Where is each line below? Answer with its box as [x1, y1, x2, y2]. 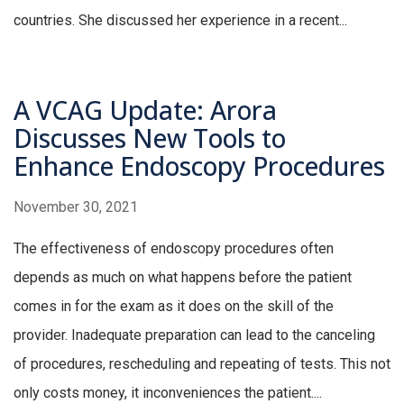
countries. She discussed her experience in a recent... [14, 12, 347, 30]
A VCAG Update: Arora [14, 93, 277, 128]
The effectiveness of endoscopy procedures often [14, 240, 334, 258]
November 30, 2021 [14, 198, 138, 216]
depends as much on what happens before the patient [14, 269, 352, 287]
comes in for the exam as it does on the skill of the [14, 298, 334, 316]
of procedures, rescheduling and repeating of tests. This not [14, 355, 390, 373]
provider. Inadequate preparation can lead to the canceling [14, 326, 375, 344]
